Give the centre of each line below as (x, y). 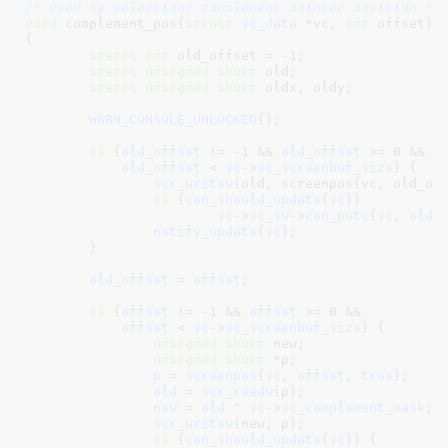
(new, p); (268, 423)
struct (208, 23)
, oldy (320, 87)
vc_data (264, 23)
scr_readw (236, 391)
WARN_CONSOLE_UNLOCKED (172, 119)
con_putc (336, 215)
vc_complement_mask (352, 407)
